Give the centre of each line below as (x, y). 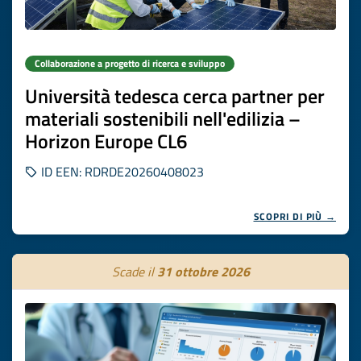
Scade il (134, 272)
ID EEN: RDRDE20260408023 (121, 172)
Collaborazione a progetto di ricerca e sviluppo (130, 63)
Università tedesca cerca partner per (175, 96)
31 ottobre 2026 (203, 272)
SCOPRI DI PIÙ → (295, 216)
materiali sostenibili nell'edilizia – (163, 118)
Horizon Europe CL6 (106, 141)
